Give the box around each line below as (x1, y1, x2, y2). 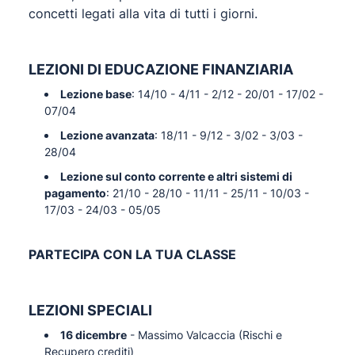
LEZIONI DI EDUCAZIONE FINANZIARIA (29, 61, 293, 78)
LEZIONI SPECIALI (29, 302, 152, 319)
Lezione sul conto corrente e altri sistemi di (60, 170, 292, 183)
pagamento (44, 186, 106, 200)
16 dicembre (60, 328, 127, 342)
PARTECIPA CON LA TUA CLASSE (29, 246, 236, 262)
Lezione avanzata (60, 128, 155, 142)
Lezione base (60, 87, 132, 101)
